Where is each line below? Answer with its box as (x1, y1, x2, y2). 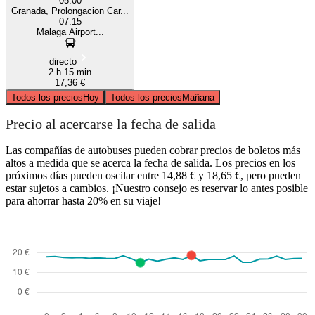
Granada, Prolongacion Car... (11, 5, 129, 16)
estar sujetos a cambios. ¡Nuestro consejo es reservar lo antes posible (6, 181, 308, 194)
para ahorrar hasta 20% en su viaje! (6, 194, 161, 207)
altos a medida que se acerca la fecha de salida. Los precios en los (6, 156, 295, 169)
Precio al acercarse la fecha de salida (6, 116, 216, 132)
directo (49, 56, 77, 67)
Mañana (182, 91, 214, 103)
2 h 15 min (49, 66, 91, 77)
